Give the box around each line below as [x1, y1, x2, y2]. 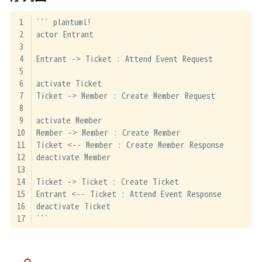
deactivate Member [36, 150, 111, 163]
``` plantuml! [36, 15, 91, 28]
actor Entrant [36, 27, 94, 40]
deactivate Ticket [36, 199, 111, 212]
